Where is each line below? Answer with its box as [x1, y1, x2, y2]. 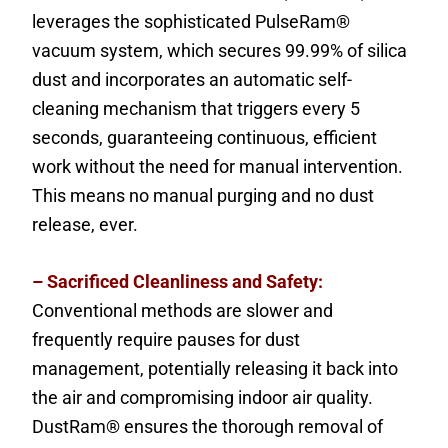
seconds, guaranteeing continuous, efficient [32, 127, 378, 149]
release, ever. [32, 214, 139, 236]
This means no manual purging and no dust [32, 185, 375, 207]
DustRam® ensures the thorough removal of [32, 416, 384, 438]
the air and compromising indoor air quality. [32, 387, 374, 409]
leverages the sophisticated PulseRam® [32, 11, 351, 33]
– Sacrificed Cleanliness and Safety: [32, 271, 324, 293]
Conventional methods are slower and [32, 300, 334, 322]
